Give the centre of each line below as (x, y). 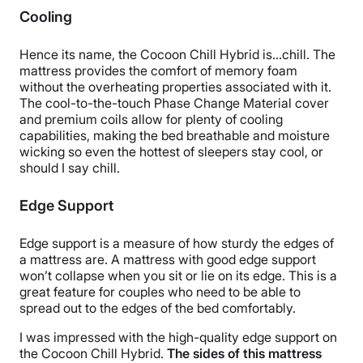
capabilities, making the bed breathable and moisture (175, 136)
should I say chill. (70, 168)
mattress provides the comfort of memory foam (158, 71)
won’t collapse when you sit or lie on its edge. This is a (178, 275)
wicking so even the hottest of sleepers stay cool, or (171, 152)
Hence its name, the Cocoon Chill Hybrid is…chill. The (177, 55)
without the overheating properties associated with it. (175, 87)
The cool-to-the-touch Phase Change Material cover (174, 103)
